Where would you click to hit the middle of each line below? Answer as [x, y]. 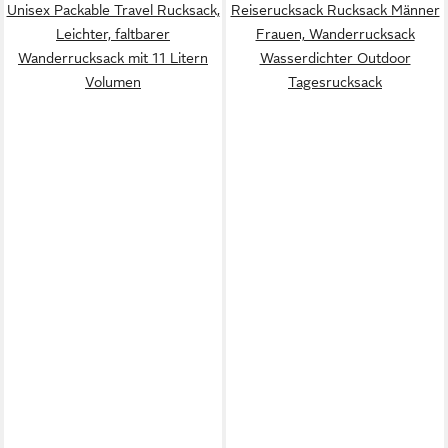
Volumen [113, 81]
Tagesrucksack [335, 81]
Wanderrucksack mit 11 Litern [113, 57]
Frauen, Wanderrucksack [335, 33]
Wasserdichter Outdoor [335, 57]
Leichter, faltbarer [113, 33]
